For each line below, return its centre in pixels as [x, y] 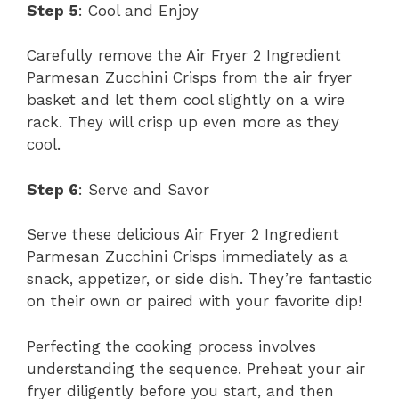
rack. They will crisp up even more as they [183, 122]
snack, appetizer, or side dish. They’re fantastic [199, 279]
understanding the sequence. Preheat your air [196, 368]
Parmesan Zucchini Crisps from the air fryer [189, 78]
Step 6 [53, 189]
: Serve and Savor [144, 189]
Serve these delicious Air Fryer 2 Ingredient [183, 235]
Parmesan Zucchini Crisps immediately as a [187, 257]
